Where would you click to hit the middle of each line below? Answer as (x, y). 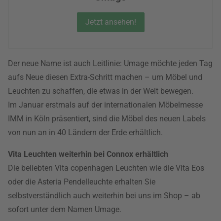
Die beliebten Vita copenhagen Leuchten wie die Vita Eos (106, 168)
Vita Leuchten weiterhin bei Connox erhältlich (88, 154)
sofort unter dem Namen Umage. (65, 209)
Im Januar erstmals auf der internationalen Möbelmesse (105, 105)
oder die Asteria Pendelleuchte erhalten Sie (82, 182)
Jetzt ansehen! (110, 22)
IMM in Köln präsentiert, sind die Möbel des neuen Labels (107, 119)
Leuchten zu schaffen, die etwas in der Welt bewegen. (101, 91)
